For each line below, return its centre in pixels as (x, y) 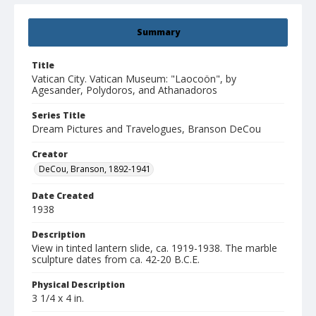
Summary (158, 32)
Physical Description (78, 285)
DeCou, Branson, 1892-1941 (95, 169)
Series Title (59, 116)
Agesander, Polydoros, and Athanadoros (124, 90)
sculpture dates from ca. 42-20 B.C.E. (116, 260)
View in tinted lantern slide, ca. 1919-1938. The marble (154, 248)
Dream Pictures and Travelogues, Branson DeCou (146, 129)
